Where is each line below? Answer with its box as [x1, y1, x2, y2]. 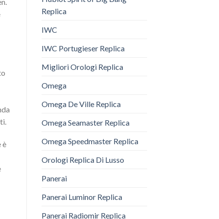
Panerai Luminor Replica [41, 192, 122, 202]
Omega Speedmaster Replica [41, 136, 138, 146]
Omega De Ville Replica [41, 99, 121, 109]
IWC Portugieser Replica [41, 44, 125, 53]
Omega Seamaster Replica [41, 118, 130, 128]
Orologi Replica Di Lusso [41, 155, 124, 165]
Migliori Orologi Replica [41, 62, 123, 72]
